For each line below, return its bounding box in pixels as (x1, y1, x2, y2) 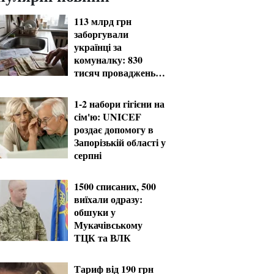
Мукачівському (74, 218, 143, 232)
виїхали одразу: (74, 192, 143, 206)
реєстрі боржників (74, 78, 155, 92)
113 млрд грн (74, 14, 131, 28)
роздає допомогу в (74, 122, 154, 136)
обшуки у (74, 205, 116, 219)
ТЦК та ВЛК (74, 231, 131, 245)
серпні (74, 148, 102, 162)
